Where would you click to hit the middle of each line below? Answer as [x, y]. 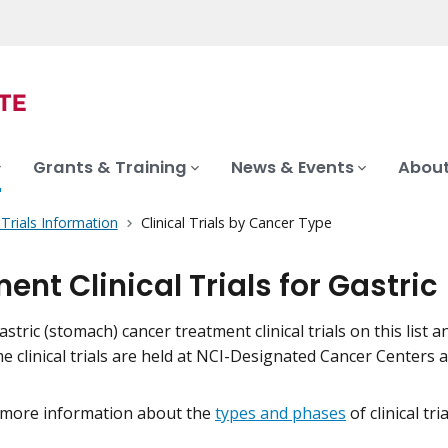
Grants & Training [110, 168]
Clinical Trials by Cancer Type [236, 223]
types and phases [280, 413]
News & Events [292, 168]
